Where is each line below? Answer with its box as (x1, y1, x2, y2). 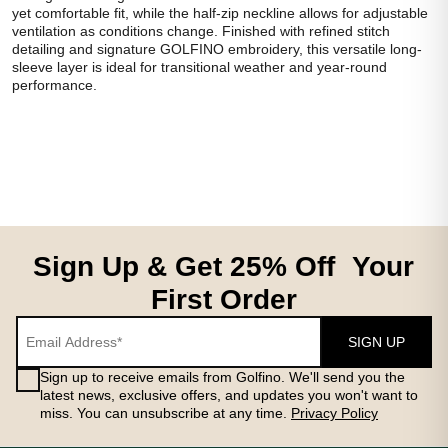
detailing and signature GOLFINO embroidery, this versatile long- (12, 41, 422, 57)
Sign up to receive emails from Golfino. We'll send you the (40, 369, 405, 385)
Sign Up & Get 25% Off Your (33, 251, 415, 282)
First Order (150, 284, 297, 315)
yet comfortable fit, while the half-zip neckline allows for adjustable (12, 5, 428, 21)
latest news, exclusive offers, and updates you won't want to (40, 387, 418, 403)
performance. (12, 77, 97, 93)
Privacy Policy (291, 405, 378, 421)
